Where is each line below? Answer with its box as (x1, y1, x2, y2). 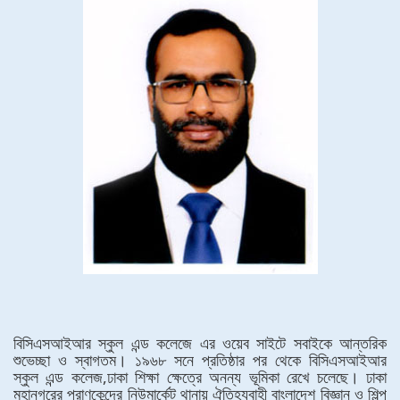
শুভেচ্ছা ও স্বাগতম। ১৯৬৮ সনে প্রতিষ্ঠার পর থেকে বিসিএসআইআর (13, 349, 387, 371)
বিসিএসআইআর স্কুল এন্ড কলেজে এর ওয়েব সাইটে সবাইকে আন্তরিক (13, 332, 387, 354)
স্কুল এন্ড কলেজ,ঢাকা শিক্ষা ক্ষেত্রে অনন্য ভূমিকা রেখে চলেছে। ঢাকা (13, 366, 387, 387)
